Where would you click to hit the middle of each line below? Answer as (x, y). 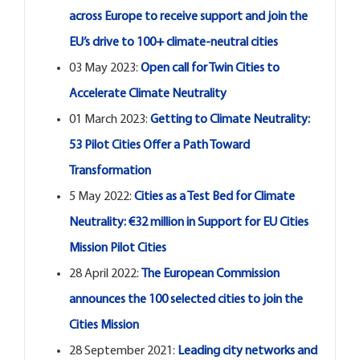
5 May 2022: (101, 196)
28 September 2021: (123, 351)
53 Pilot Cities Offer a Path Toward (159, 145)
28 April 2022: (105, 274)
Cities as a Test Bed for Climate (214, 196)
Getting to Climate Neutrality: (230, 119)
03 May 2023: (104, 68)
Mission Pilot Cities (117, 248)
